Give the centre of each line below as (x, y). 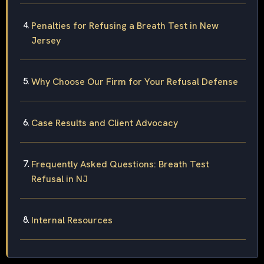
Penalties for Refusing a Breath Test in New (125, 26)
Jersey (46, 41)
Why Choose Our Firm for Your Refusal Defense (135, 82)
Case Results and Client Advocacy (105, 123)
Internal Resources (72, 220)
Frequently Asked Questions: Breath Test (120, 164)
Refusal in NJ (60, 179)
